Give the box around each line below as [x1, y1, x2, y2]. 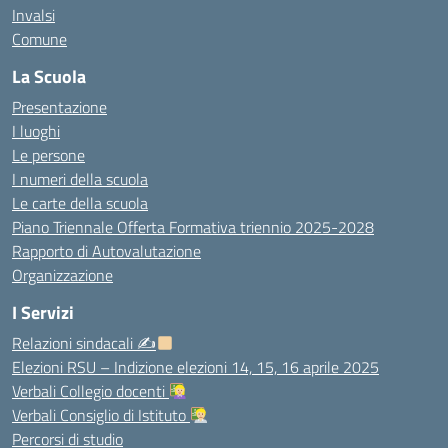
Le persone [12, 143, 85, 167]
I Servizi [12, 299, 74, 326]
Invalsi [12, 3, 55, 27]
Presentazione [12, 95, 107, 119]
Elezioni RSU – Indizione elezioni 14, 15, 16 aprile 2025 [12, 355, 379, 379]
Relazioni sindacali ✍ [12, 331, 156, 355]
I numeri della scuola [12, 167, 148, 191]
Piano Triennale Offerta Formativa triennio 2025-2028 [12, 215, 374, 239]
